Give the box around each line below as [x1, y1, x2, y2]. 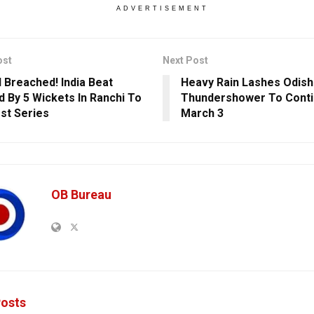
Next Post [162, 55, 208, 67]
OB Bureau [51, 187, 111, 203]
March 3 [180, 107, 224, 121]
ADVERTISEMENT [116, 5, 209, 13]
